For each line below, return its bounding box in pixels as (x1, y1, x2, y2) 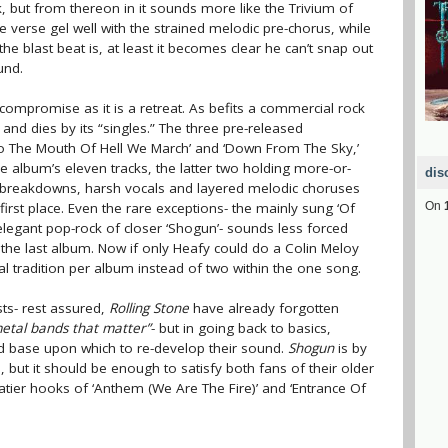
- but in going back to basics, (151, 319, 331, 337)
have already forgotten (189, 299, 339, 317)
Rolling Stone (109, 299, 189, 317)
